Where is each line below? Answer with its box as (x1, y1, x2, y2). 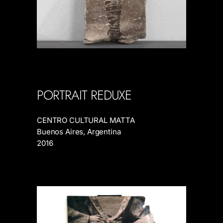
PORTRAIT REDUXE (37, 85, 132, 105)
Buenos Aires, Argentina (37, 126, 121, 136)
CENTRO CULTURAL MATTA (37, 115, 135, 125)
